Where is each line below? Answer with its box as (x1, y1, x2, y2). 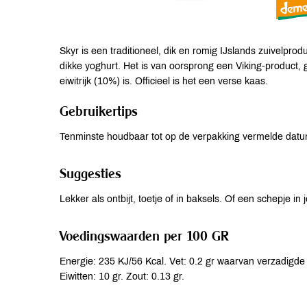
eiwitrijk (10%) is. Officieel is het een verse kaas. (60, 76, 268, 86)
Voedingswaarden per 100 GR (60, 227, 229, 244)
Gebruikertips (60, 102, 138, 119)
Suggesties (60, 164, 121, 182)
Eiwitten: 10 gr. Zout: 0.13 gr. (60, 271, 184, 282)
